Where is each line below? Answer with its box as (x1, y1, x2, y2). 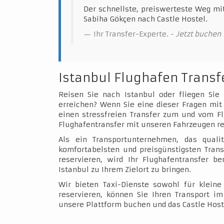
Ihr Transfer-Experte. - (93, 29, 176, 38)
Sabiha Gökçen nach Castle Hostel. (83, 14, 207, 23)
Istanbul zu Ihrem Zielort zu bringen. (58, 165, 191, 174)
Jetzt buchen (176, 29, 221, 38)
